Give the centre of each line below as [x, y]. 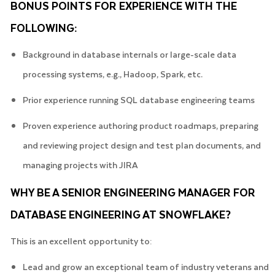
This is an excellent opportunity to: [81, 241]
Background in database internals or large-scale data [129, 54]
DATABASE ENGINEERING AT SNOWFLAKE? [120, 214]
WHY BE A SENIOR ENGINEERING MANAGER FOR [133, 192]
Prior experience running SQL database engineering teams [138, 99]
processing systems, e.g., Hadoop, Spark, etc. [112, 74]
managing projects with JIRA [80, 165]
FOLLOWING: [44, 27]
